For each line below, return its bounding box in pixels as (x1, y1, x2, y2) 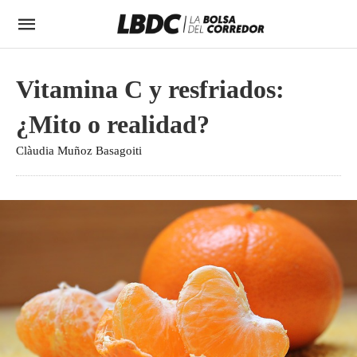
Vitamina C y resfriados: (16, 75, 284, 104)
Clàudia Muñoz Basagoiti (16, 144, 142, 157)
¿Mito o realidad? (16, 110, 210, 139)
